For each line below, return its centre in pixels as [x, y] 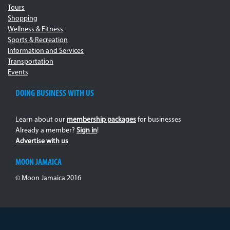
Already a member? [46, 131]
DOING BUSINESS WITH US [55, 93]
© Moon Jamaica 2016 [48, 178]
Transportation [31, 62]
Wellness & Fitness [35, 29]
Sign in [87, 131]
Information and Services [46, 51]
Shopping [23, 18]
